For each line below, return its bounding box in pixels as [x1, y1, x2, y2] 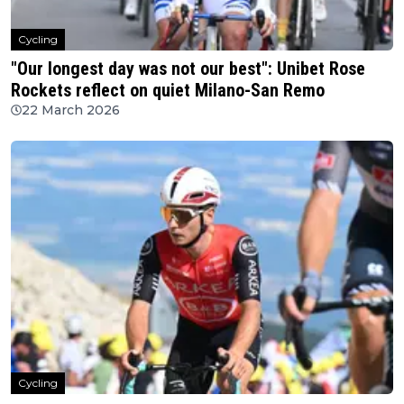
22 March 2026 [22, 101, 120, 118]
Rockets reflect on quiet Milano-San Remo [11, 78, 325, 101]
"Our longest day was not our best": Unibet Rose [11, 57, 365, 79]
